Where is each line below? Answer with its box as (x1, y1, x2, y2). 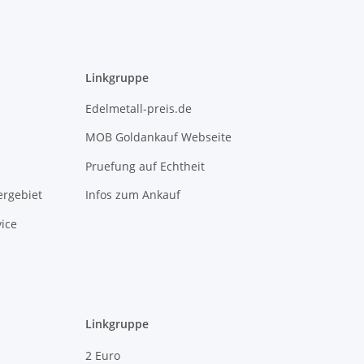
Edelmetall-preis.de (84, 101, 192, 117)
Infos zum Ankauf (84, 187, 180, 203)
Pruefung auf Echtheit (84, 158, 205, 174)
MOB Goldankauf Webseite (84, 129, 232, 145)
